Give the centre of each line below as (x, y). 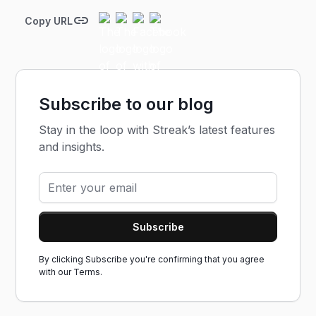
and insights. (72, 147)
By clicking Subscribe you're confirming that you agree (152, 259)
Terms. (88, 272)
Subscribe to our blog (127, 104)
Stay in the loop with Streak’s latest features (157, 130)
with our (56, 272)
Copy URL (49, 20)
